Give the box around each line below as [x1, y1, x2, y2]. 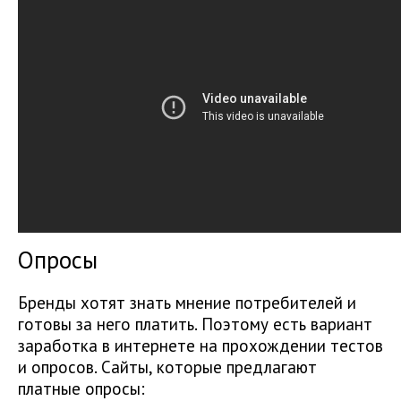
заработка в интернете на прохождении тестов [18, 335, 383, 357]
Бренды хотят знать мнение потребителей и [18, 292, 356, 314]
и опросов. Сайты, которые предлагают [18, 356, 317, 379]
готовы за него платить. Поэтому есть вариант [18, 313, 372, 336]
